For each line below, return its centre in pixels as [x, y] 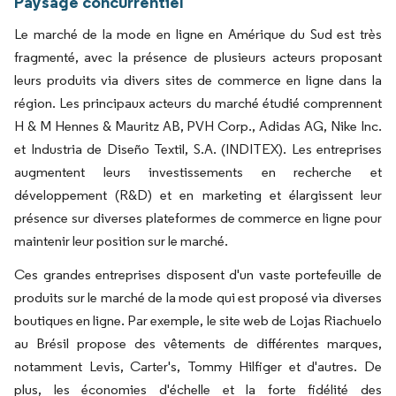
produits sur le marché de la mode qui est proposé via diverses [198, 298]
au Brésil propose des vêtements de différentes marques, [198, 344]
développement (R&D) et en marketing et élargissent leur [198, 195]
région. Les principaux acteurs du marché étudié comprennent [198, 103]
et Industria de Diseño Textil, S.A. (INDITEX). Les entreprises [198, 149]
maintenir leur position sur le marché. [121, 241]
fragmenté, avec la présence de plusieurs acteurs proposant [198, 57]
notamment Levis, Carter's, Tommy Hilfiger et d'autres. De [198, 367]
